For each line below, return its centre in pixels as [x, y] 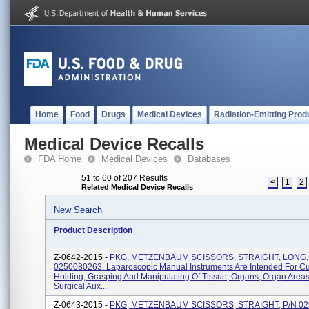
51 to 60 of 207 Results [124, 178]
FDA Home [60, 159]
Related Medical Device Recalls [137, 187]
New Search [78, 210]
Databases [209, 159]
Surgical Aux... [80, 286]
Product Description [93, 230]
